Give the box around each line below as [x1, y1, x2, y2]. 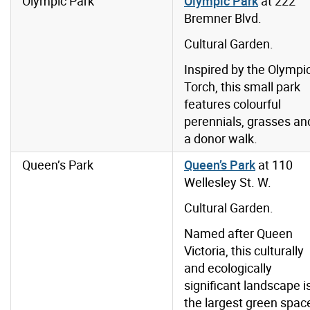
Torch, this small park [184, 78, 300, 95]
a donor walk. [184, 130, 257, 147]
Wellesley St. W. [184, 174, 271, 191]
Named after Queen [184, 225, 293, 242]
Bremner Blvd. [184, 10, 262, 27]
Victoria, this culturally [184, 242, 304, 259]
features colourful [184, 95, 281, 113]
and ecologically [184, 259, 272, 277]
